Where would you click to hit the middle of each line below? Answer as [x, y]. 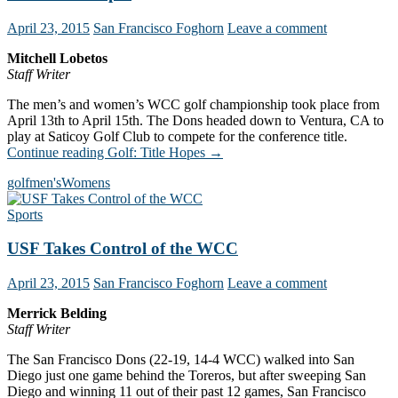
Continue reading [57, 152]
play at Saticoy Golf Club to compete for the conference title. [177, 136]
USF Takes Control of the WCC [123, 249]
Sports [25, 214]
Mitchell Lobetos [57, 58]
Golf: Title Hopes [156, 152]
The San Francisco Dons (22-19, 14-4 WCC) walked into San [181, 359]
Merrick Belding [57, 313]
